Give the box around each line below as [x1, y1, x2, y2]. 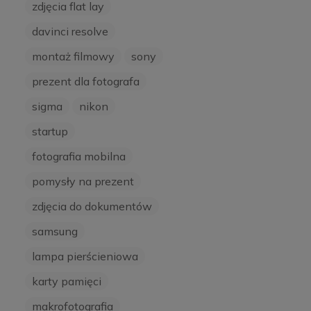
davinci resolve [32, 24, 108, 39]
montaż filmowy [32, 49, 115, 64]
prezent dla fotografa [32, 74, 140, 89]
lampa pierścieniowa [32, 249, 138, 264]
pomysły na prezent [32, 174, 134, 189]
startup [32, 124, 68, 139]
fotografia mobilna [32, 149, 126, 164]
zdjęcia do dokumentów [32, 199, 152, 214]
